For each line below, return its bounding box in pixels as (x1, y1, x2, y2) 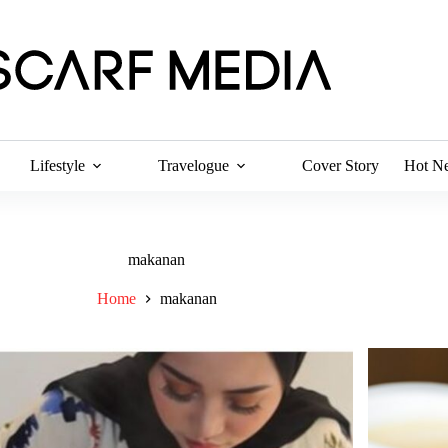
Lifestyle (30, 157, 86, 174)
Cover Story (302, 157, 380, 174)
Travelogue (158, 157, 230, 174)
